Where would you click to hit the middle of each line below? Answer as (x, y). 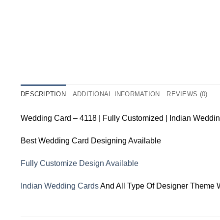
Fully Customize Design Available (80, 163)
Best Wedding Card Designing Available (91, 140)
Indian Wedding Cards (60, 186)
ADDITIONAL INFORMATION (116, 94)
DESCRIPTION (43, 94)
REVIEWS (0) (187, 94)
